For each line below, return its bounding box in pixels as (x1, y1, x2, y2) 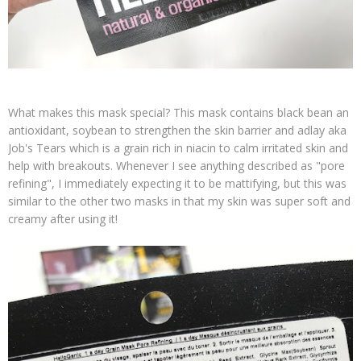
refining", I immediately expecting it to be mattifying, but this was (8, 176, 346, 192)
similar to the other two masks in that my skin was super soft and (8, 193, 351, 210)
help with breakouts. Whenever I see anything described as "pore (8, 158, 345, 174)
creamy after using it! (8, 211, 118, 227)
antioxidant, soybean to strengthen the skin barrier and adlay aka (8, 122, 346, 139)
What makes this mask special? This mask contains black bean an (8, 105, 349, 121)
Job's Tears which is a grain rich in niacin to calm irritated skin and (8, 140, 348, 156)
